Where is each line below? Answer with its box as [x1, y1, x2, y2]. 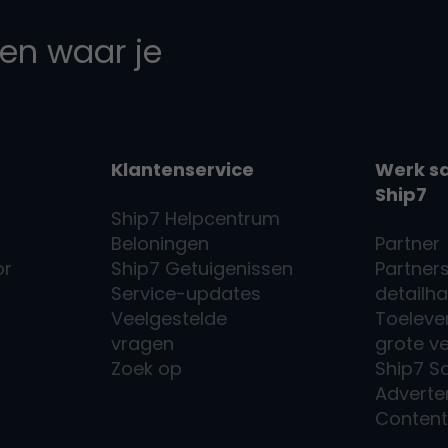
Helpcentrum [160, 205, 281, 231]
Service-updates [111, 280, 262, 306]
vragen [111, 330, 175, 356]
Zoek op [111, 355, 183, 381]
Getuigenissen [165, 255, 294, 281]
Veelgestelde [111, 305, 228, 331]
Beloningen [111, 230, 210, 256]
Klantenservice [111, 156, 255, 182]
